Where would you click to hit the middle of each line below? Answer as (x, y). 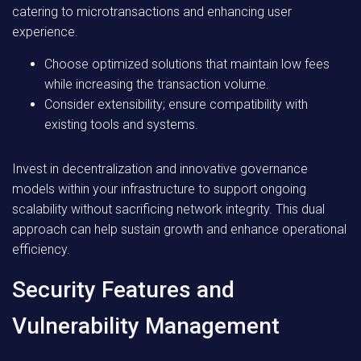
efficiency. (41, 249)
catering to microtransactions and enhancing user (152, 12)
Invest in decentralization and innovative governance (160, 169)
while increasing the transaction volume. (157, 84)
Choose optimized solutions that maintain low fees (187, 64)
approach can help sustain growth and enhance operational (179, 229)
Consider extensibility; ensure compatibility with (176, 104)
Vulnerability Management (146, 326)
